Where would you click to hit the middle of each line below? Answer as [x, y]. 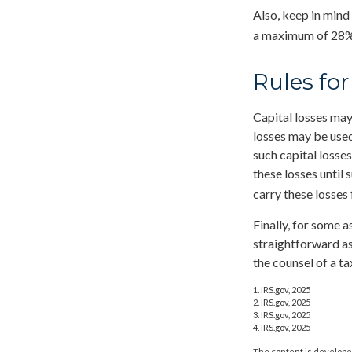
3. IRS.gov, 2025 [282, 315]
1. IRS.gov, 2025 [282, 290]
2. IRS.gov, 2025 [282, 302]
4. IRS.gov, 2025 [282, 328]
